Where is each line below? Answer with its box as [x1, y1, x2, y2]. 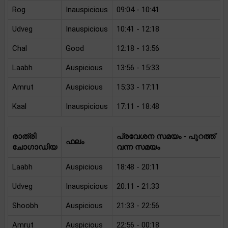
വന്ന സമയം [117, 142, 160, 152]
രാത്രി [12, 132, 36, 141]
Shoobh [12, 201, 38, 210]
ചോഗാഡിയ [12, 142, 57, 152]
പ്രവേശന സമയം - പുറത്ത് [117, 132, 215, 141]
